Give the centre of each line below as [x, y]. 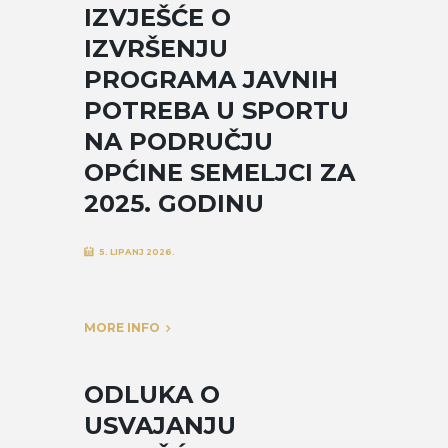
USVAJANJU [160, 425]
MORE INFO [122, 328]
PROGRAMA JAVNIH [211, 79]
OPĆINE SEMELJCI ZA [219, 172]
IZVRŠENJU [156, 48]
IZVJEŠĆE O [157, 17]
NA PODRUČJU [178, 141]
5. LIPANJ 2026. [136, 252]
